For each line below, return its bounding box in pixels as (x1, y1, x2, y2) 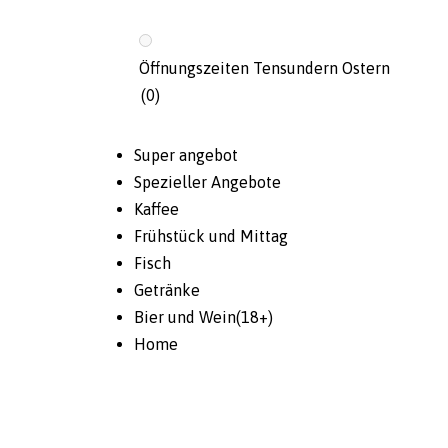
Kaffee (134, 200, 180, 219)
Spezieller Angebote (134, 173, 282, 192)
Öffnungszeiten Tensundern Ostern (139, 59, 391, 78)
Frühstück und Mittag (134, 227, 289, 246)
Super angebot (134, 146, 239, 165)
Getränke (134, 281, 201, 300)
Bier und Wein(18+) (134, 308, 274, 327)
